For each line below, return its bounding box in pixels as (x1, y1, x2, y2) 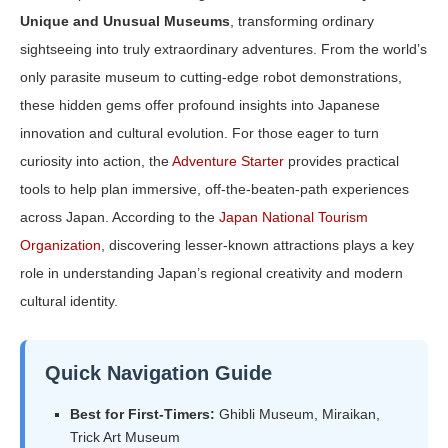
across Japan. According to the (20, 209, 219, 226)
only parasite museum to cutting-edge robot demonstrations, (20, 69, 402, 86)
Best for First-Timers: (70, 406, 215, 423)
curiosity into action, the (20, 153, 172, 170)
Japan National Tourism (219, 209, 368, 226)
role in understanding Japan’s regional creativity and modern (20, 265, 403, 282)
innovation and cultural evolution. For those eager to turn (20, 125, 379, 142)
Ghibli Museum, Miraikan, (215, 406, 380, 423)
